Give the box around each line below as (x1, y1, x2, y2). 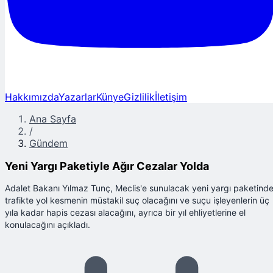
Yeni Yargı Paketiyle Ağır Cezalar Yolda (5, 159, 209, 172)
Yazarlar (58, 90, 96, 103)
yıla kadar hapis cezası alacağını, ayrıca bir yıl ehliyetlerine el (5, 207, 246, 218)
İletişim (155, 90, 187, 103)
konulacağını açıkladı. (5, 219, 90, 230)
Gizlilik (124, 90, 155, 103)
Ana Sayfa (29, 112, 76, 125)
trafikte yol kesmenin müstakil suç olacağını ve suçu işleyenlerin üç (5, 194, 269, 205)
